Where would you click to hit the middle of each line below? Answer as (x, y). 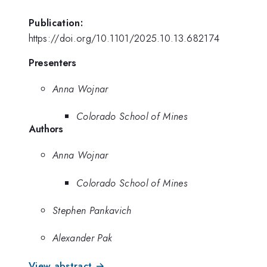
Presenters (52, 63)
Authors (46, 129)
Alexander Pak (83, 238)
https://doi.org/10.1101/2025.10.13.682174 (124, 38)
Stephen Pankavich (92, 210)
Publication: (56, 22)
